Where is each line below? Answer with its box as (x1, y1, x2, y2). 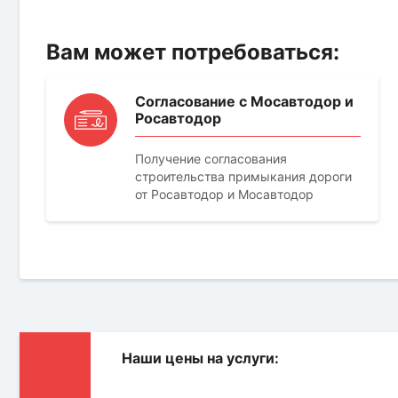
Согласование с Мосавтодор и (135, 92, 354, 110)
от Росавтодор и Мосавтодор (135, 186, 314, 202)
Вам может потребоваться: (46, 38, 340, 65)
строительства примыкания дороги (135, 168, 353, 184)
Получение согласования (135, 150, 288, 166)
